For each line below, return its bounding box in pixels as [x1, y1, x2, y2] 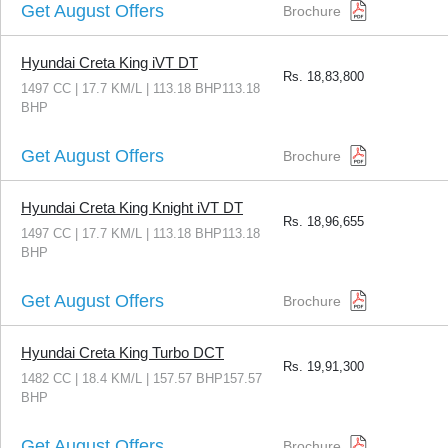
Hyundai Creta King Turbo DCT [21, 344, 224, 362]
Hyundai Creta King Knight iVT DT [21, 199, 243, 217]
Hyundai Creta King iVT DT [21, 54, 198, 72]
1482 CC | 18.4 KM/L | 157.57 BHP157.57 [21, 371, 262, 387]
